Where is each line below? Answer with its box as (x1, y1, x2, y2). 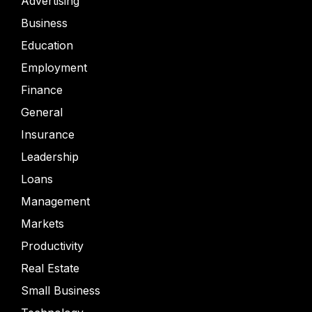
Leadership (21, 150, 79, 164)
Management (21, 194, 90, 208)
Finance (21, 83, 63, 97)
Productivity (21, 239, 84, 253)
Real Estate (21, 261, 79, 275)
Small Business (21, 283, 100, 297)
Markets (21, 217, 64, 231)
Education (21, 38, 73, 52)
